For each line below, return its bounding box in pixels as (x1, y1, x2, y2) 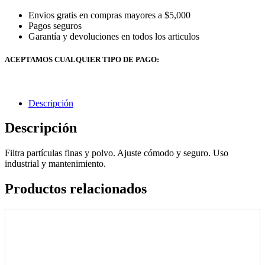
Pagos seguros (28, 21, 82, 31)
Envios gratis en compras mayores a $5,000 (28, 10, 190, 21)
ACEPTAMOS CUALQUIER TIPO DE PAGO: (5, 55, 159, 64)
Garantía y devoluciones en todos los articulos (28, 31, 199, 42)
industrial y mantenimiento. (5, 159, 106, 169)
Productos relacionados (5, 181, 147, 197)
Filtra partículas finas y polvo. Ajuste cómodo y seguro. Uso (5, 148, 228, 159)
